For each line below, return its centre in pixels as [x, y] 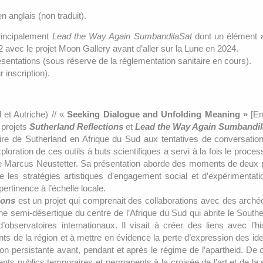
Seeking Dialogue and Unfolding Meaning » [158, 114]
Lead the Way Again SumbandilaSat [122, 36]
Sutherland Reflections [76, 126]
